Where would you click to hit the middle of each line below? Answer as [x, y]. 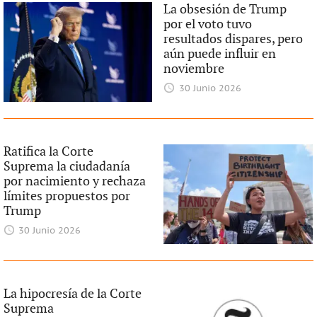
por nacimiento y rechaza [74, 182]
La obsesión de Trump [225, 10]
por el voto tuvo [208, 25]
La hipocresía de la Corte [72, 294]
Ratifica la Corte [48, 152]
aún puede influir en [220, 54]
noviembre [194, 69]
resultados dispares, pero [234, 40]
